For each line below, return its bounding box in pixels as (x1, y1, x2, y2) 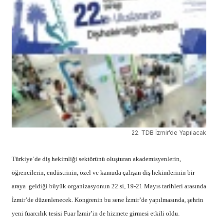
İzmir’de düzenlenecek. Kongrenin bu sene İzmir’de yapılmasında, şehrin (12, 196, 203, 204)
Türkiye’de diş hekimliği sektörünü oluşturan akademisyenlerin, (12, 155, 181, 163)
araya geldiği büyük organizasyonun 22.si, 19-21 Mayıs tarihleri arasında (12, 182, 206, 190)
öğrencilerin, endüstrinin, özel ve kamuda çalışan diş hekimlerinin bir (12, 169, 195, 177)
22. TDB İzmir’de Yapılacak (131, 129, 206, 137)
